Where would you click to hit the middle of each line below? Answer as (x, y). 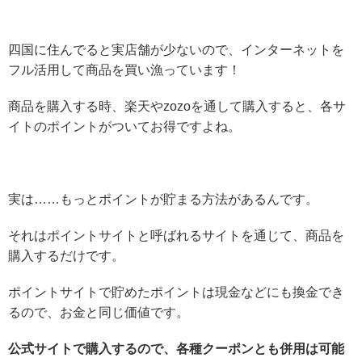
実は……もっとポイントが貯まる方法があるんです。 (163, 199)
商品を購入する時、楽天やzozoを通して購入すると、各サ (177, 106)
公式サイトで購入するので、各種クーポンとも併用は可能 (176, 348)
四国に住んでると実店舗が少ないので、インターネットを (176, 49)
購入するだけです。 (66, 255)
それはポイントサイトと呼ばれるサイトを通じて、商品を (176, 235)
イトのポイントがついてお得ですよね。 (124, 126)
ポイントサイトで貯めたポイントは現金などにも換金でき (176, 292)
